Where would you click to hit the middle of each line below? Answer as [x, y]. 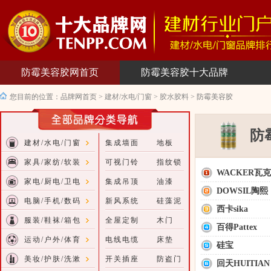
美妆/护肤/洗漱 [53, 259]
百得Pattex [237, 227]
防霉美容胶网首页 [60, 72]
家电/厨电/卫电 [53, 181]
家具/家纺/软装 [53, 162]
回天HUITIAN [243, 263]
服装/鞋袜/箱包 [53, 220]
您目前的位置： [35, 97]
